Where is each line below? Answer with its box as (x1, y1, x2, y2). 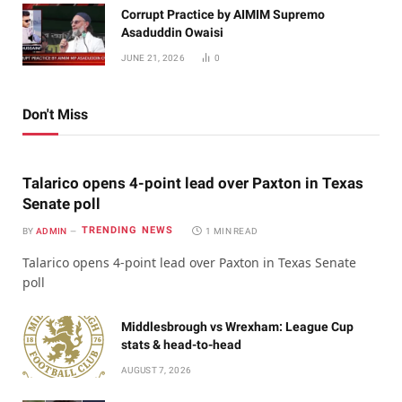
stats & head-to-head (121, 336, 241, 352)
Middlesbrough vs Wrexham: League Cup (121, 319, 354, 334)
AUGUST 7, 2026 (121, 364, 192, 375)
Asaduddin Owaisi (121, 24, 223, 39)
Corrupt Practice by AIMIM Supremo (121, 6, 325, 22)
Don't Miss (22, 105, 88, 123)
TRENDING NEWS (81, 224, 174, 237)
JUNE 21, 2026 (121, 52, 185, 63)
